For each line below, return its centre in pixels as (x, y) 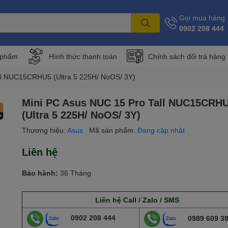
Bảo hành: (40, 173)
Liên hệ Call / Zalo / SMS (137, 199)
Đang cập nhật (161, 130)
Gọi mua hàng (202, 17)
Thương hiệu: (45, 130)
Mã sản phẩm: (113, 130)
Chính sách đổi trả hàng (187, 56)
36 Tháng (75, 173)
